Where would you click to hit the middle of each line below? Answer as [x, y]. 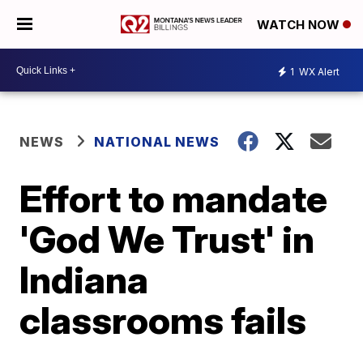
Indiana [84, 280]
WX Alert [318, 71]
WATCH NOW [300, 25]
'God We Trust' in [167, 239]
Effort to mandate [174, 199]
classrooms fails [163, 320]
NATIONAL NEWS [157, 142]
